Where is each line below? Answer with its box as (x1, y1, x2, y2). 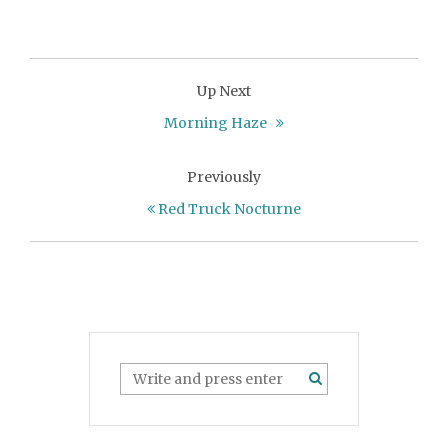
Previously (187, 168, 261, 187)
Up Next (197, 82, 251, 101)
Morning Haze (164, 114, 276, 133)
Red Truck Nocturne (155, 200, 301, 219)
